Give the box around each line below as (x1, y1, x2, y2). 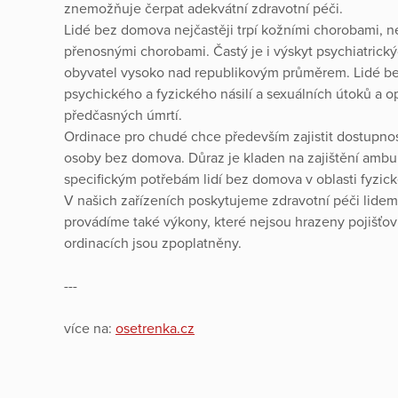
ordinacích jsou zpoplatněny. (64, 234, 242, 252)
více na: (64, 319, 115, 338)
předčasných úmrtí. (64, 106, 186, 124)
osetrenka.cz (115, 319, 195, 338)
